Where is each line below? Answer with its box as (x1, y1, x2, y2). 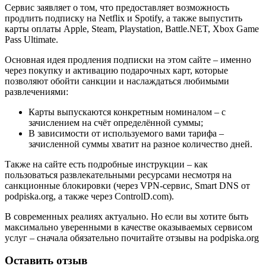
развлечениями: (5, 86, 68, 97)
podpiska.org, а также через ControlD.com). (5, 191, 174, 201)
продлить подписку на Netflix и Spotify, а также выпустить (5, 12, 242, 23)
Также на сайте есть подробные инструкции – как (5, 159, 208, 169)
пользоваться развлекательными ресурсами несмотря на (5, 169, 232, 180)
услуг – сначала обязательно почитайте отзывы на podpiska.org (5, 232, 259, 243)
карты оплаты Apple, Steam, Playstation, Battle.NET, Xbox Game (5, 23, 259, 34)
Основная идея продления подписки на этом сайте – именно (5, 54, 251, 65)
